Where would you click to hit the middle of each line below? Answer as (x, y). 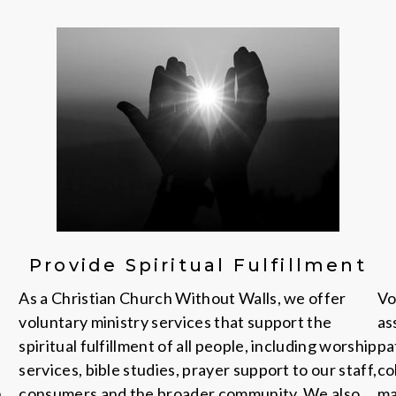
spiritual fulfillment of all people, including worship (198, 346)
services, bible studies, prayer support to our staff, (198, 369)
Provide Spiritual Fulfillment (198, 265)
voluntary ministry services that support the (175, 322)
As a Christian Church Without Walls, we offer (183, 298)
